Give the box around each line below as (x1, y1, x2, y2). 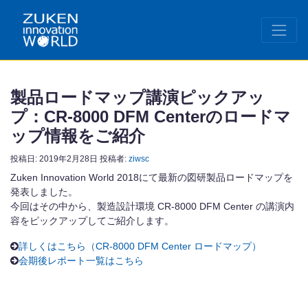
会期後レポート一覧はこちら (19, 254, 144, 266)
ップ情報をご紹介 (10, 126, 145, 145)
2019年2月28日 (39, 153, 98, 164)
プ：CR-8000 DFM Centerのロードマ (10, 107, 291, 126)
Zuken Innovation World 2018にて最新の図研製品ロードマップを (10, 171, 293, 183)
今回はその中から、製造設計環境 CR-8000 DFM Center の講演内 (10, 200, 294, 212)
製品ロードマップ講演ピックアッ (10, 87, 265, 107)
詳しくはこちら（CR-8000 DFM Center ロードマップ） (19, 240, 261, 252)
